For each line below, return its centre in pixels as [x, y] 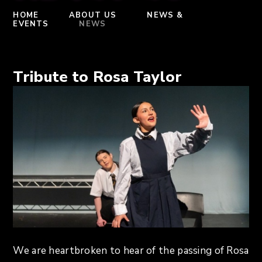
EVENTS [31, 24]
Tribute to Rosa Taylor [98, 77]
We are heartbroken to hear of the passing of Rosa [131, 250]
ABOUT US [93, 15]
